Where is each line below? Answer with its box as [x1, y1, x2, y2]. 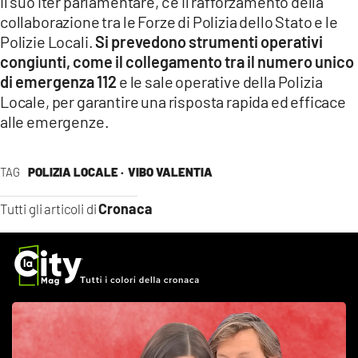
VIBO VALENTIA [127, 165, 213, 179]
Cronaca [98, 200, 153, 217]
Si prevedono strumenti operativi [95, 32, 324, 51]
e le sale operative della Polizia [119, 72, 323, 91]
